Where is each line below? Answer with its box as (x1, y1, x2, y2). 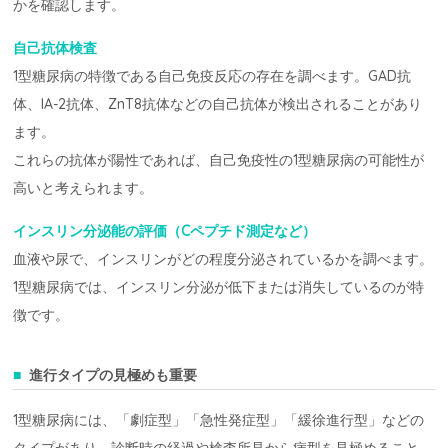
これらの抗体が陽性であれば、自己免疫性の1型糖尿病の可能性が (13, 151, 425, 170)
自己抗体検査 (13, 39, 98, 58)
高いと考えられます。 (13, 179, 154, 198)
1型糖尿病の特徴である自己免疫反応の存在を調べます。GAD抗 (13, 67, 412, 86)
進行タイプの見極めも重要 (29, 366, 198, 385)
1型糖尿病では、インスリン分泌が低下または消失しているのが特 (13, 278, 425, 297)
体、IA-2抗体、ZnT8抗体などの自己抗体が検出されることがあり (13, 95, 423, 114)
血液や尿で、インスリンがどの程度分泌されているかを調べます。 (13, 250, 434, 269)
